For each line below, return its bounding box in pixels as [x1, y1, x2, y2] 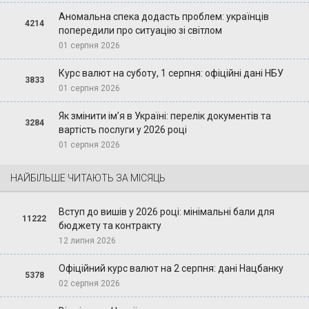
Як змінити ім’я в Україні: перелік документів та [58, 110, 271, 122]
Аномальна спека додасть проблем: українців [58, 11, 269, 23]
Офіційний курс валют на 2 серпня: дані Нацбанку [58, 263, 283, 275]
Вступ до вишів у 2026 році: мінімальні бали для [58, 206, 275, 218]
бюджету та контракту [58, 220, 161, 232]
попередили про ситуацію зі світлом [58, 25, 222, 37]
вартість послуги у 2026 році [58, 124, 187, 136]
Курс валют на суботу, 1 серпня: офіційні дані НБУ [58, 68, 283, 79]
